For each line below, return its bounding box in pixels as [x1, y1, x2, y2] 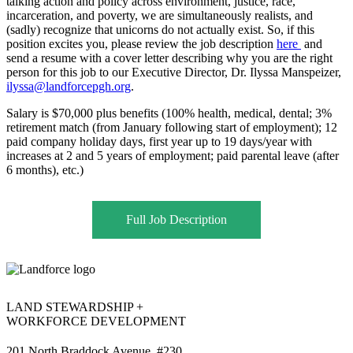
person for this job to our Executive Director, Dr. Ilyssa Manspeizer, [6, 65, 341, 79]
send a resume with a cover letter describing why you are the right [6, 51, 333, 65]
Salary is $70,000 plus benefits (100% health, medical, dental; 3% [6, 106, 332, 120]
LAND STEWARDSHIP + [6, 300, 143, 314]
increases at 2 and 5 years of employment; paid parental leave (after [6, 149, 339, 162]
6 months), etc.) [6, 163, 84, 176]
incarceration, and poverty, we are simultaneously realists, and [6, 9, 313, 22]
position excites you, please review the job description [6, 37, 277, 50]
